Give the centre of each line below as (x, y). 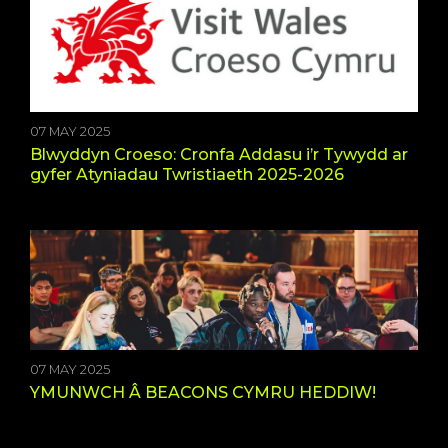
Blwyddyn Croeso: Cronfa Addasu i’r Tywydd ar (219, 154)
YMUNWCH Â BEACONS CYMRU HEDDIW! (203, 393)
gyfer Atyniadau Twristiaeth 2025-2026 (187, 174)
